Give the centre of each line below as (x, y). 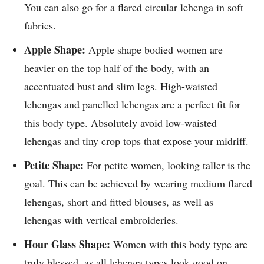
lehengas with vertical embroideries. (103, 220)
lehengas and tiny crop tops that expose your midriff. (138, 141)
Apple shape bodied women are (156, 50)
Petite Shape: (55, 165)
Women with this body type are (180, 244)
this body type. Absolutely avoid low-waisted (121, 123)
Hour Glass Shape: (69, 244)
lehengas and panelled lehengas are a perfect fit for (132, 105)
